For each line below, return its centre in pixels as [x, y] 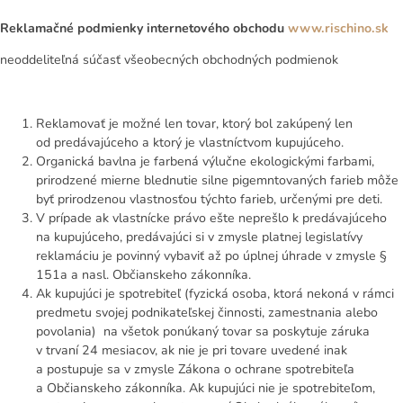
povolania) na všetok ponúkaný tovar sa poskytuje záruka [203, 331]
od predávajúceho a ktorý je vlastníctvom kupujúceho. [190, 142]
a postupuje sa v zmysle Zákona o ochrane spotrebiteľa [195, 369]
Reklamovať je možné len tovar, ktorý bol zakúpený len [194, 123]
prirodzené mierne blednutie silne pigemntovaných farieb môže [217, 180]
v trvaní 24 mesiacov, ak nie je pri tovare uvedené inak [192, 350]
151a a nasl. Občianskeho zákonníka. [143, 274]
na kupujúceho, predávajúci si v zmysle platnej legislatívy [199, 237]
